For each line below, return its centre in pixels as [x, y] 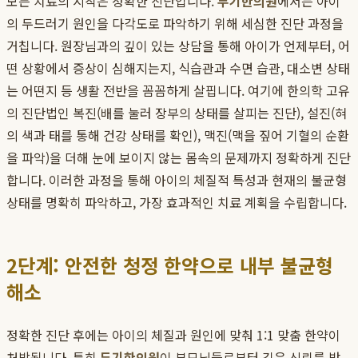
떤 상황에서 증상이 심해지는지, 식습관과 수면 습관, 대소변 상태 [178, 68]
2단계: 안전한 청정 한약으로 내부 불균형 [170, 265]
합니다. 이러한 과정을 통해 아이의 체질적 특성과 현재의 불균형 [177, 180]
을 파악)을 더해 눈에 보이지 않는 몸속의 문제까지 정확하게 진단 [179, 158]
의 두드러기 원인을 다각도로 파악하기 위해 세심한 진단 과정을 [175, 24]
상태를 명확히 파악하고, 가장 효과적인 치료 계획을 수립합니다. [177, 203]
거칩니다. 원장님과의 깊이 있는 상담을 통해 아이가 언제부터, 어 [178, 46]
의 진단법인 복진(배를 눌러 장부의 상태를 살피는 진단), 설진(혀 [177, 113]
